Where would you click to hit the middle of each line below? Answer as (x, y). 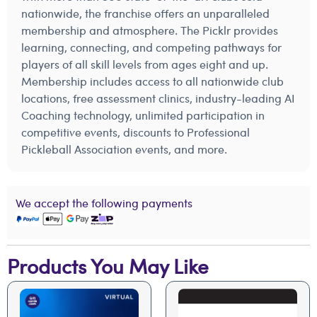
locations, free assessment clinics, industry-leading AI (158, 98)
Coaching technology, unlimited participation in (143, 115)
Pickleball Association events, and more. (124, 149)
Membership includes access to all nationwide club (152, 81)
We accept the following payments (104, 203)
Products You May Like (108, 266)
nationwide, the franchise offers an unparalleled (145, 13)
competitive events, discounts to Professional (136, 132)
